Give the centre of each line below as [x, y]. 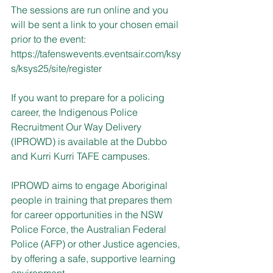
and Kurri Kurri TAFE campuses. [80, 156]
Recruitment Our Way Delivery [77, 126]
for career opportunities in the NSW [88, 214]
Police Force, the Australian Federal [90, 229]
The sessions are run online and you [91, 9]
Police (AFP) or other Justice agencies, [97, 243]
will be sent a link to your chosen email [96, 24]
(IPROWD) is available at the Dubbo [90, 141]
